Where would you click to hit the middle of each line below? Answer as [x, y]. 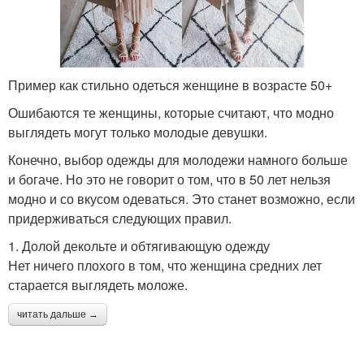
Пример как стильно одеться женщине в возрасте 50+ [170, 84]
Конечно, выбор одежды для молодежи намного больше [178, 159]
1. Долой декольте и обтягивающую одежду [139, 245]
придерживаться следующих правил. [120, 218]
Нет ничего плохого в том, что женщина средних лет [165, 265]
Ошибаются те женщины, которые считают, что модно [171, 112]
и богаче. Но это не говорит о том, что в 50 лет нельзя [169, 179]
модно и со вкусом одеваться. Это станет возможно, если [182, 198]
